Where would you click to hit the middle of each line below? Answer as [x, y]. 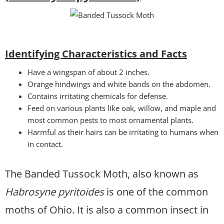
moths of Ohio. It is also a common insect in [107, 209]
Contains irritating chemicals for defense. [98, 96]
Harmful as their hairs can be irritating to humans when [123, 132]
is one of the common [156, 191]
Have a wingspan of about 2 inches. [88, 72]
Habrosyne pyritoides [54, 191]
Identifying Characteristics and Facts [96, 53]
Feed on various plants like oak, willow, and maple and [122, 108]
